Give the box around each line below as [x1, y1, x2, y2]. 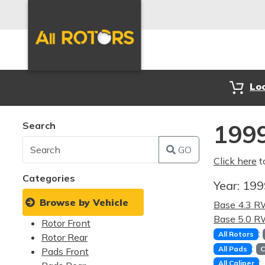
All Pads [218, 244, 247, 254]
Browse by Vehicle [40, 196, 128, 208]
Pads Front [41, 245, 89, 257]
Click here [214, 155, 257, 167]
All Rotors [218, 230, 254, 238]
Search [22, 119, 56, 131]
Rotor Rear [41, 231, 88, 243]
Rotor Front [41, 217, 91, 229]
